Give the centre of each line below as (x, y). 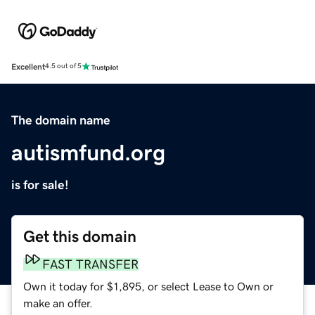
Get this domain (80, 236)
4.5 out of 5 (63, 66)
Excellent (28, 66)
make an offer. (58, 303)
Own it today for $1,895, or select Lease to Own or (148, 286)
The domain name (61, 120)
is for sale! (40, 185)
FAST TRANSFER (90, 264)
